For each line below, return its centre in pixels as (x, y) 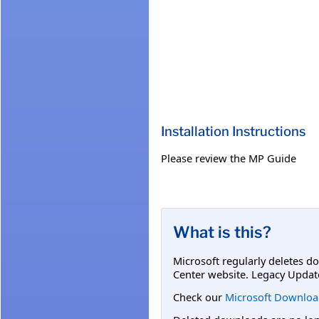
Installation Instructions (233, 131)
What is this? (222, 232)
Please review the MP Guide (229, 158)
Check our (199, 297)
